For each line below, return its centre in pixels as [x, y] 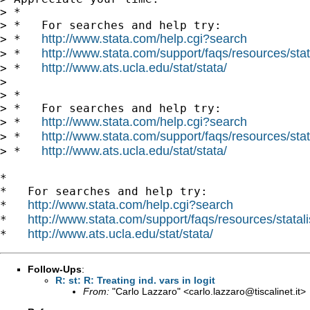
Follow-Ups [55, 269]
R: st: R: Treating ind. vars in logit [135, 280]
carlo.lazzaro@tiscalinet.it [245, 291]
